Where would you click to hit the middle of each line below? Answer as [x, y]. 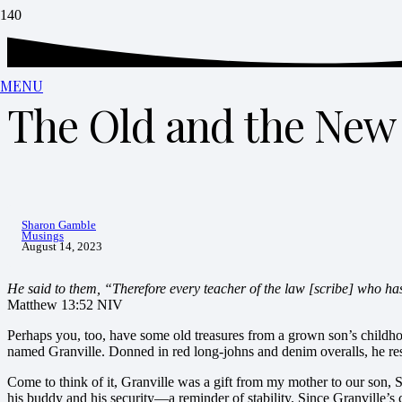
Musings [43, 236]
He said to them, [56, 289]
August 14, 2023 [62, 247]
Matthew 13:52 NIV [65, 305]
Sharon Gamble [59, 226]
